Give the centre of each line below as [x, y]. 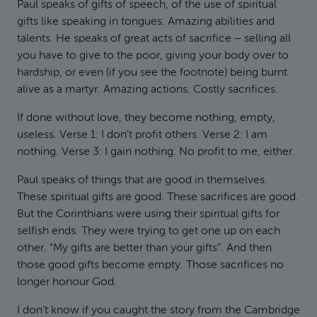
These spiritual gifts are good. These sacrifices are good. [158, 197]
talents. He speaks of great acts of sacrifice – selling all [154, 39]
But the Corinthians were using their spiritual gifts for [148, 214]
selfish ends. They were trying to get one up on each [149, 231]
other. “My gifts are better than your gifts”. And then [144, 248]
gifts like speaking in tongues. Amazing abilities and [146, 22]
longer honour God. [67, 282]
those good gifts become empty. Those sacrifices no [150, 265]
